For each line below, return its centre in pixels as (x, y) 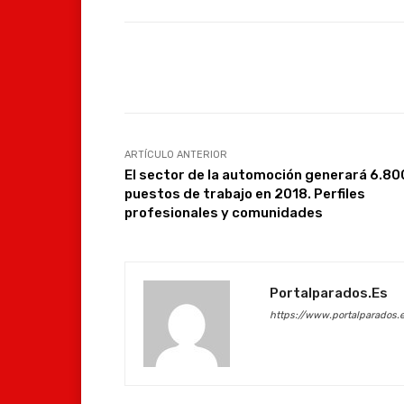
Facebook (326, 67)
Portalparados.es (329, 293)
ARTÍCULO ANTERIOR (176, 154)
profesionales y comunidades (224, 212)
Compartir (196, 68)
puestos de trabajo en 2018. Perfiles (245, 193)
